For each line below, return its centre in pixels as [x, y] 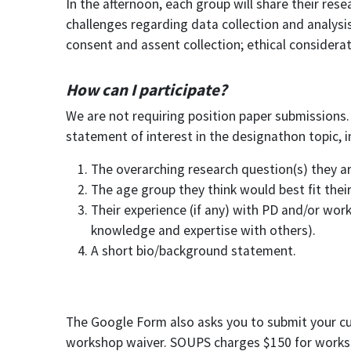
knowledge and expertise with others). [203, 231]
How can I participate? [147, 90]
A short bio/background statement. [194, 251]
